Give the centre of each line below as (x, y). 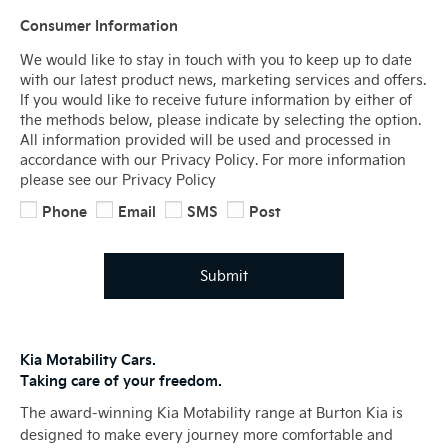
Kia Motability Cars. (88, 358)
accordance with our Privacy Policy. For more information (213, 160)
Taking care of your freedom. (121, 379)
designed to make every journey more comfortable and (206, 435)
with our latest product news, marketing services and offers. (223, 80)
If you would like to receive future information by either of (216, 100)
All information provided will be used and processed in (205, 140)
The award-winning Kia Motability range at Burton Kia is (211, 413)
